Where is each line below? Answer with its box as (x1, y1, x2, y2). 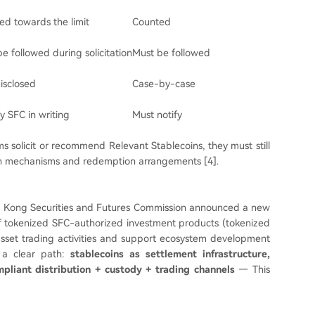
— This (234, 264, 271, 275)
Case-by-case (132, 78, 195, 89)
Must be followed (132, 47, 210, 58)
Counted (132, 16, 171, 27)
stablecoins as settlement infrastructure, (70, 248, 270, 259)
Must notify (132, 109, 182, 120)
